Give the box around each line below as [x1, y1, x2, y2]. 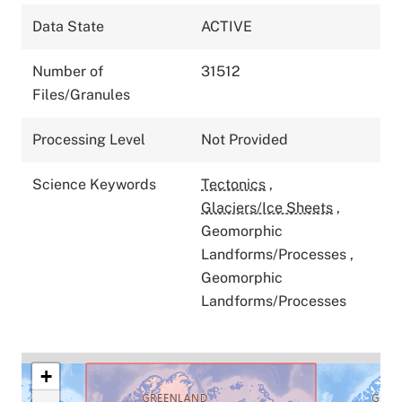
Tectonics [201, 175, 266, 193]
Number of [32, 62, 103, 80]
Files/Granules [32, 85, 130, 103]
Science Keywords [32, 175, 156, 193]
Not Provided [201, 130, 288, 148]
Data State [32, 17, 104, 35]
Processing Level [32, 130, 145, 148]
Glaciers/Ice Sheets [201, 198, 333, 216]
